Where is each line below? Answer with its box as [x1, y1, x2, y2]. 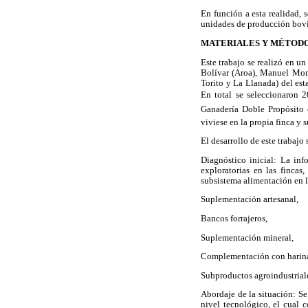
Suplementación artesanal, [201, 195, 298, 205]
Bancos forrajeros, [201, 214, 267, 224]
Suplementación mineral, [201, 232, 294, 243]
